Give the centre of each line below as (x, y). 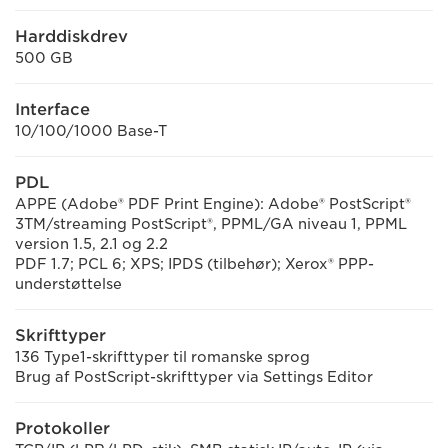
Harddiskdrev (71, 36)
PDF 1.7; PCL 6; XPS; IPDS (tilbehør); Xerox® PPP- (194, 264)
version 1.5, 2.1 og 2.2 (91, 244)
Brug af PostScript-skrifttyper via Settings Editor (194, 377)
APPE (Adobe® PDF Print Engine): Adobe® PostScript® (213, 204)
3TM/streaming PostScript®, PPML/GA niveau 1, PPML (211, 224)
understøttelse (68, 284)
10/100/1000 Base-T (91, 131)
